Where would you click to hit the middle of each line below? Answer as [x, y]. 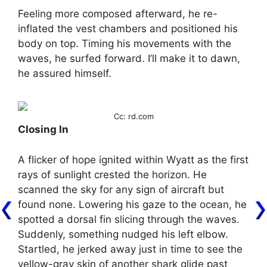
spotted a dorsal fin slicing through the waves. [129, 219]
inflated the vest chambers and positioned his [128, 28]
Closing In [43, 130]
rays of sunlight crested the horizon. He [112, 174]
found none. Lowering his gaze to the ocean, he [132, 204]
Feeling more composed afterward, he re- [118, 13]
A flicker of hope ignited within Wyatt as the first [133, 159]
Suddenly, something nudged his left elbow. [123, 234]
